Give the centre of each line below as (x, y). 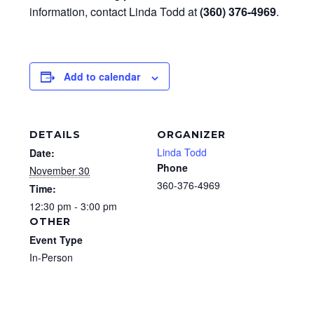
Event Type (56, 240)
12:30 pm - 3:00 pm (73, 206)
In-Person (51, 258)
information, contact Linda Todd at (115, 12)
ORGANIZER (191, 135)
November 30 (60, 171)
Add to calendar (102, 77)
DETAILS (55, 135)
